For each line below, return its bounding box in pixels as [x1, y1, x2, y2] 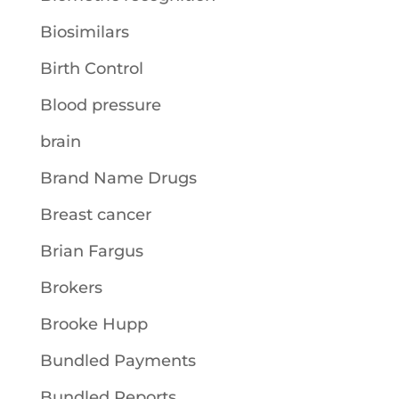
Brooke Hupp [39, 313, 148, 334]
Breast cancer [39, 204, 151, 224]
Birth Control [39, 58, 143, 78]
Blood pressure [39, 94, 161, 115]
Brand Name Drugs [39, 167, 197, 188]
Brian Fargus [39, 240, 143, 261]
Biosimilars [39, 21, 129, 42]
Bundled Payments [39, 350, 196, 370]
